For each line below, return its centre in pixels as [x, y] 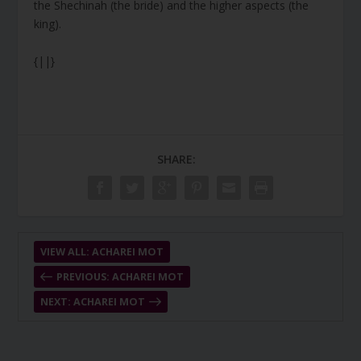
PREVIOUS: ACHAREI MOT [120, 276]
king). [48, 24]
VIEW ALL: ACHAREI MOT [102, 251]
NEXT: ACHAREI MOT [92, 301]
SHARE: [176, 159]
